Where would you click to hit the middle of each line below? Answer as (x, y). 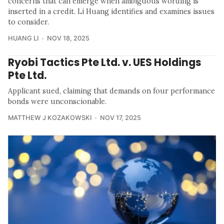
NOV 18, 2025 (68, 38)
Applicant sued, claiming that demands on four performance (111, 91)
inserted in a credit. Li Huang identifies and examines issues (111, 12)
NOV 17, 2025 (120, 118)
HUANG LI (23, 38)
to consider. (28, 22)
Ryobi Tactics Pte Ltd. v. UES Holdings (104, 62)
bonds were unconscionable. (57, 102)
